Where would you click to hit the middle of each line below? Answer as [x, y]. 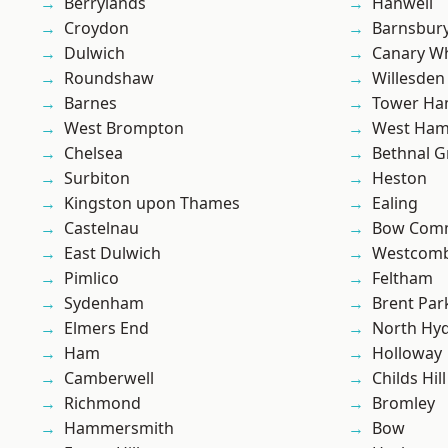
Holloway [407, 353]
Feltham [402, 278]
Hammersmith [119, 428]
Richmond [102, 403]
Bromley [403, 403]
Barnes [90, 103]
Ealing [395, 203]
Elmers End [106, 328]
